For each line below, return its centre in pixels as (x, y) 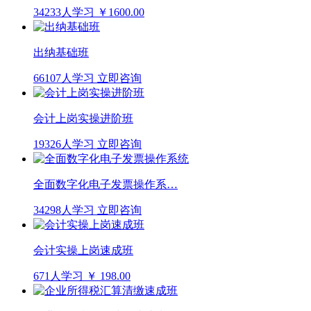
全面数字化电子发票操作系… (106, 184)
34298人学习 (64, 210)
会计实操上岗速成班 (83, 250)
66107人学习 (64, 78)
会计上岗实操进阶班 (83, 118)
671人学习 (58, 276)
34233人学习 (64, 12)
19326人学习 (64, 144)
